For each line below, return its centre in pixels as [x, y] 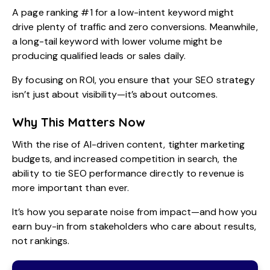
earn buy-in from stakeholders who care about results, [134, 227]
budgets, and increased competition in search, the [125, 159]
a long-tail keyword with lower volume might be [117, 42]
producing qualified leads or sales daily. [99, 56]
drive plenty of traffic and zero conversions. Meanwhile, [135, 27]
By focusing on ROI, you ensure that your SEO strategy [134, 80]
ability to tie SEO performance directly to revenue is [128, 174]
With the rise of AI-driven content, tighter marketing [129, 145]
